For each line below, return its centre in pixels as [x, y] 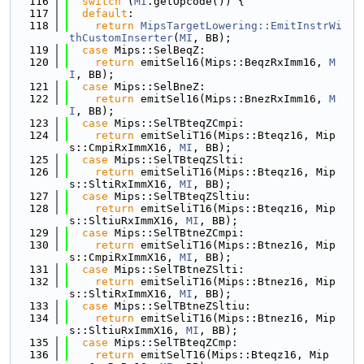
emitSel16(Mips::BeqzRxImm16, [232, 62]
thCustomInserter [121, 38]
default [105, 13]
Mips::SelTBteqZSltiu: [180, 196]
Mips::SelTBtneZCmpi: [176, 233]
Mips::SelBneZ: [157, 87]
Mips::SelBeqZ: [157, 50]
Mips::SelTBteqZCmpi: [176, 123]
